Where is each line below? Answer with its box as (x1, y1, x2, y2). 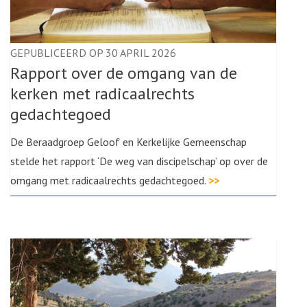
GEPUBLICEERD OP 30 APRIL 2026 (10, 46, 176, 60)
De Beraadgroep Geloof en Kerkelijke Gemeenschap (10, 135, 247, 149)
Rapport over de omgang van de (10, 62, 237, 84)
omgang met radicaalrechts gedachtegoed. (10, 173, 208, 187)
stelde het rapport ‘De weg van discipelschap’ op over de (10, 154, 268, 168)
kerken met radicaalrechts (10, 83, 195, 104)
